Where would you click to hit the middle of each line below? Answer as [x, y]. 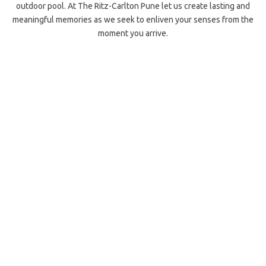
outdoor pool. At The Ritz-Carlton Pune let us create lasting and [133, 6]
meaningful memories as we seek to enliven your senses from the [133, 20]
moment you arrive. [133, 33]
